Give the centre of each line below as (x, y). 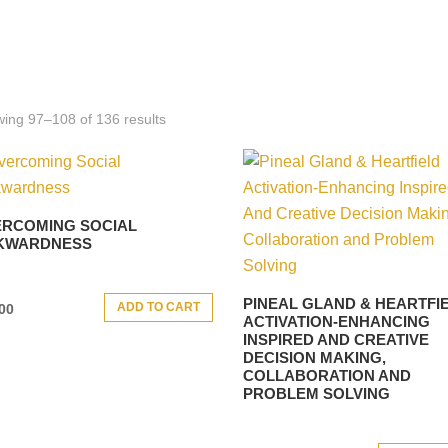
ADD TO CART (159, 307)
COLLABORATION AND (327, 376)
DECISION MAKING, (315, 358)
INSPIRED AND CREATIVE (336, 340)
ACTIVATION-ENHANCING (337, 322)
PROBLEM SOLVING (317, 394)
